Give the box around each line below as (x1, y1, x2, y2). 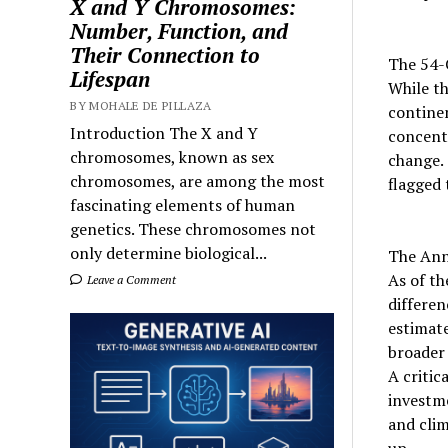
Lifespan (70, 64, 151, 93)
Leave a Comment (84, 271, 177, 287)
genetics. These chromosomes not (70, 217, 317, 240)
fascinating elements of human (70, 193, 296, 216)
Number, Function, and (70, 16, 289, 45)
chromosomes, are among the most (70, 169, 326, 192)
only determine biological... (70, 241, 268, 264)
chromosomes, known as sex (70, 145, 275, 168)
